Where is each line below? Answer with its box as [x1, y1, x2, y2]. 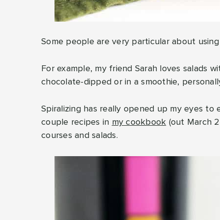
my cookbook [111, 118, 166, 127]
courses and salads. [41, 131, 118, 140]
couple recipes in [41, 118, 112, 127]
